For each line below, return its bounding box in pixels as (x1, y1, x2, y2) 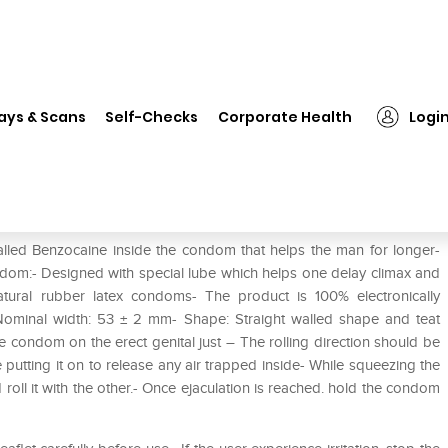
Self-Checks (105, 106, 199, 127)
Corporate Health (218, 106, 353, 127)
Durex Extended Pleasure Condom (46, 90, 261, 107)
